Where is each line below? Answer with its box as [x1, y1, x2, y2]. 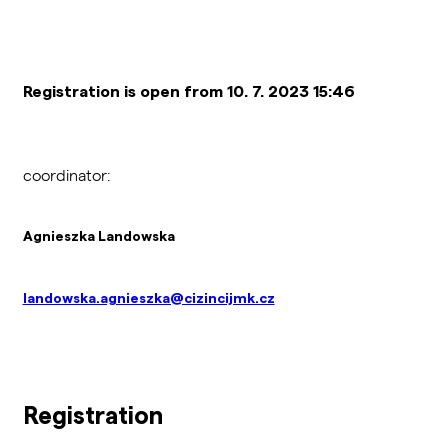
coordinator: [22, 163, 115, 185]
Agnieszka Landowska [22, 226, 175, 244]
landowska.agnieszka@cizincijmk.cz [22, 288, 275, 306]
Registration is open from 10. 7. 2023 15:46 [22, 80, 355, 100]
